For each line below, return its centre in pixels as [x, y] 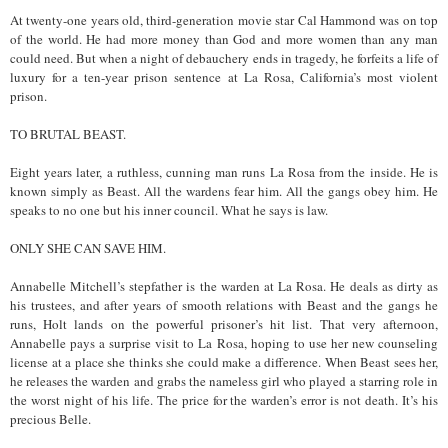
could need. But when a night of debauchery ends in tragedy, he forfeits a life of [224, 57]
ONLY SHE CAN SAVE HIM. [88, 247]
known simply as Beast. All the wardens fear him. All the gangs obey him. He [224, 190]
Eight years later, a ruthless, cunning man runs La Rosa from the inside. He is [224, 171]
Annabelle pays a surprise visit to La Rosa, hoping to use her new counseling [224, 342]
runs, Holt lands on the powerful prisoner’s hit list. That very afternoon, [224, 323]
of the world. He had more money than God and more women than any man [224, 38]
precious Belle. [50, 418]
